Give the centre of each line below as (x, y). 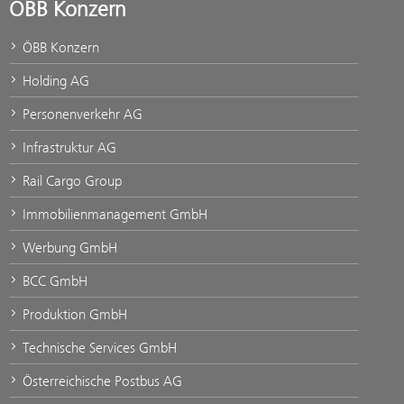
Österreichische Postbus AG (101, 381)
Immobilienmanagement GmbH (113, 215)
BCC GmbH (53, 281)
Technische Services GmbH (98, 348)
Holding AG (54, 81)
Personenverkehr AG (81, 115)
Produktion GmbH (73, 315)
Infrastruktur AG (68, 148)
